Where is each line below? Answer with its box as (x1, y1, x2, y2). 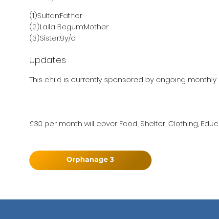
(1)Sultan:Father (29, 10, 82, 21)
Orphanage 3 (66, 155, 114, 164)
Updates (29, 54, 66, 66)
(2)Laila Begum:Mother (29, 22, 109, 32)
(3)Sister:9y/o (29, 33, 76, 43)
